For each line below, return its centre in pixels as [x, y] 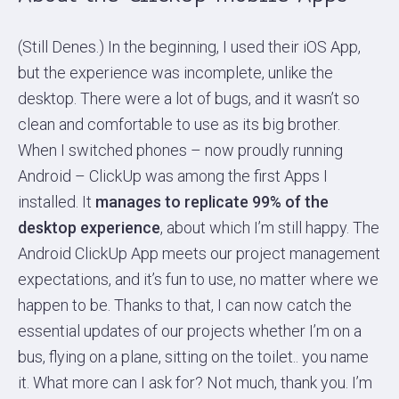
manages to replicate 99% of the [212, 202]
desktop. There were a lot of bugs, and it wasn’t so [189, 99]
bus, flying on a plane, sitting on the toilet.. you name [193, 357]
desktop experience [89, 228]
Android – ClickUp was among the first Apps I [173, 176]
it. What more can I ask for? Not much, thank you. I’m [195, 383]
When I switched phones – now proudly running [180, 151]
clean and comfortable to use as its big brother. [179, 125]
